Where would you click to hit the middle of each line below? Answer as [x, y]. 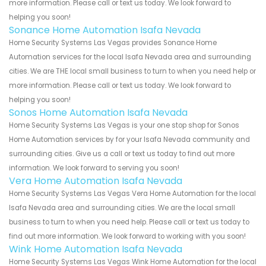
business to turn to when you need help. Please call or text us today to [129, 222]
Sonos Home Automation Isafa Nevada [98, 112]
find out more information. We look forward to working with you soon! [127, 236]
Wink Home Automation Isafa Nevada [96, 249]
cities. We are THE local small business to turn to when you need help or [132, 71]
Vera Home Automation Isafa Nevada [96, 180]
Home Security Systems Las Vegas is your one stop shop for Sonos [124, 125]
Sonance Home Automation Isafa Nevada [105, 30]
